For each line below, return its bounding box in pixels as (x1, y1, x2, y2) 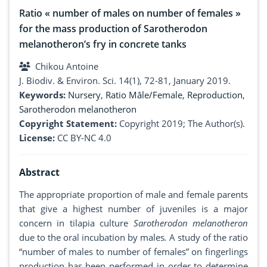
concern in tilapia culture (19, 217, 133, 229)
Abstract (19, 166, 60, 179)
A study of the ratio (169, 231, 248, 244)
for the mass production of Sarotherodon (19, 22, 207, 36)
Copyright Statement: (19, 117, 117, 130)
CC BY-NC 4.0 (57, 132, 111, 144)
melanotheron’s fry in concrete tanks (19, 38, 187, 51)
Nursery (68, 89, 101, 101)
